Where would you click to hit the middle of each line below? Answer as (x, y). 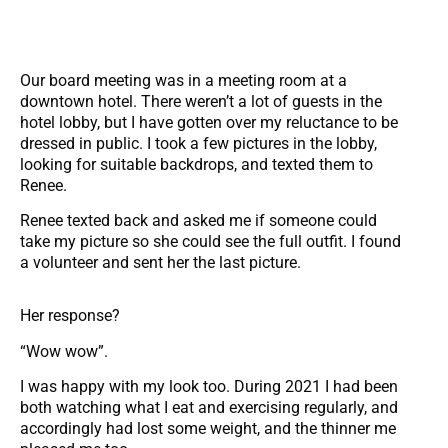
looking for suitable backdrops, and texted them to (196, 165)
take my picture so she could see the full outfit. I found (210, 242)
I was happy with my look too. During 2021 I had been (209, 387)
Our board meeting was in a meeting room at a (183, 81)
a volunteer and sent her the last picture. (160, 263)
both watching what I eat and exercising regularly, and (209, 408)
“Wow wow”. (64, 351)
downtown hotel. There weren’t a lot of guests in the (201, 102)
